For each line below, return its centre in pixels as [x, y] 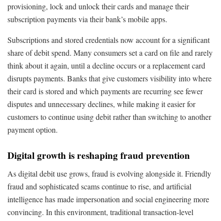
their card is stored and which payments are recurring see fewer [105, 91]
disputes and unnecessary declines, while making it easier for [101, 104]
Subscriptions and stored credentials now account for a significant [109, 39]
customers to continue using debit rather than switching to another [109, 116]
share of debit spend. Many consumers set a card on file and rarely [110, 52]
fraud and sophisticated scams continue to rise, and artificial [99, 186]
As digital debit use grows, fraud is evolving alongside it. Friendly [109, 173]
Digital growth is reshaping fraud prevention [99, 156]
